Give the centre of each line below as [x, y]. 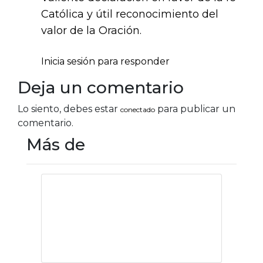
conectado [138, 110]
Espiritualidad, [97, 193]
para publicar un [195, 109]
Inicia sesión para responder [105, 62]
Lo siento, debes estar [69, 109]
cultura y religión [104, 208]
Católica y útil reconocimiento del [130, 14]
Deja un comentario [101, 88]
